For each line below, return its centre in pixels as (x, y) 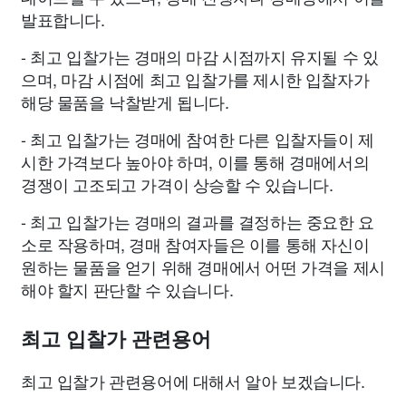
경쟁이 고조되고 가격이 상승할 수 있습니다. (177, 184)
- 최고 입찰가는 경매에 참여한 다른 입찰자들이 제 (198, 139)
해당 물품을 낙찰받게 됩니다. (125, 101)
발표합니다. (63, 19)
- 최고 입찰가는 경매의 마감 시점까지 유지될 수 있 (200, 56)
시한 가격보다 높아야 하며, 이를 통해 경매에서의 (195, 161)
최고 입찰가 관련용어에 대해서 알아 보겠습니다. (193, 381)
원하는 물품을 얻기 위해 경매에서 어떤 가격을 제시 (203, 266)
